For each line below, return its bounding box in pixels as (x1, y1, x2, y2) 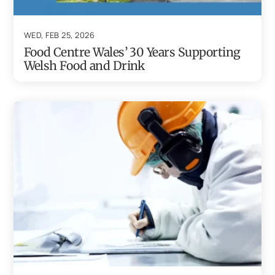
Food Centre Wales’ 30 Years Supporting (23, 45, 241, 60)
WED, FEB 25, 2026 (23, 29, 95, 41)
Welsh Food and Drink (23, 58, 145, 74)
